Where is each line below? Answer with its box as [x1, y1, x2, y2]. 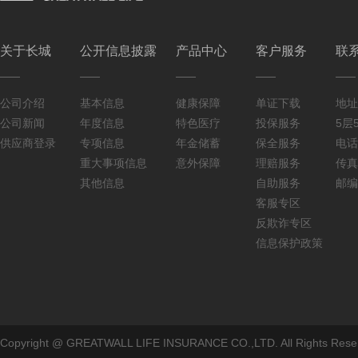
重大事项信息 [80, 157, 147, 169]
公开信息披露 [80, 44, 157, 58]
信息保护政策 [256, 237, 323, 249]
